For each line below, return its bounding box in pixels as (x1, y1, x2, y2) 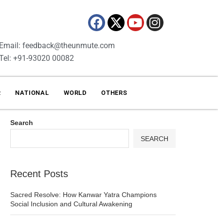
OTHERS (101, 89, 127, 96)
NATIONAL (15, 89, 49, 96)
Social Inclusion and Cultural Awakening (10, 200, 132, 208)
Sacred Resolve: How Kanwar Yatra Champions (10, 191, 157, 199)
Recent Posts (10, 168, 68, 179)
